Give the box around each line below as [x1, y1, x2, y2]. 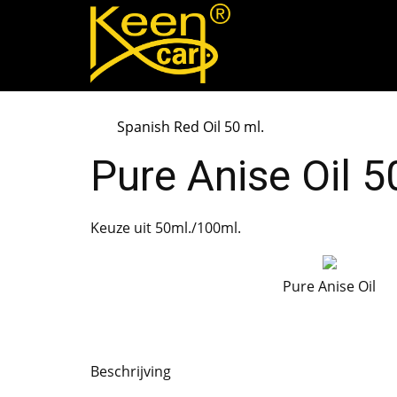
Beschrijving [90, 362, 171, 382]
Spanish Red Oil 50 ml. [117, 117, 264, 136]
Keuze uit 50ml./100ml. [90, 218, 241, 237]
